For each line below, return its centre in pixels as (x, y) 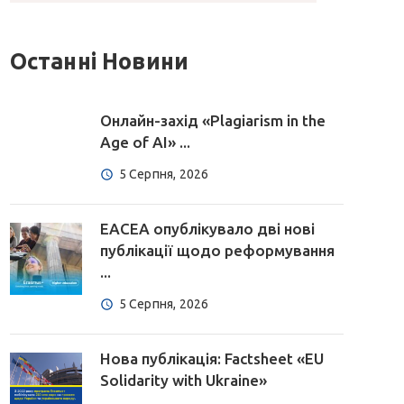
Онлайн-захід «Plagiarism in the (212, 121)
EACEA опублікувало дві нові (207, 229)
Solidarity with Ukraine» (183, 381)
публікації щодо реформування (217, 251)
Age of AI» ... (145, 142)
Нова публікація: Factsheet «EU (211, 359)
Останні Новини (99, 62)
